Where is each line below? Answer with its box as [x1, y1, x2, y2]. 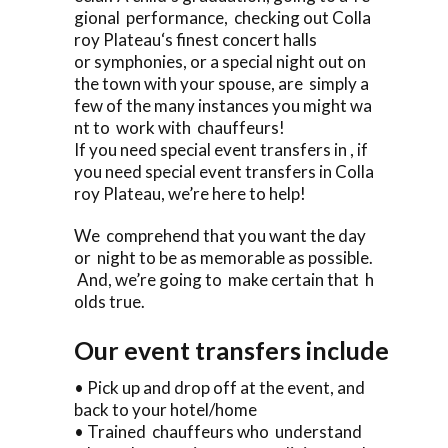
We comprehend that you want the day [74, 224, 369, 246]
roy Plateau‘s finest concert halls [74, 28, 317, 50]
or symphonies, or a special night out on [74, 50, 369, 72]
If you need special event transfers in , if [74, 138, 371, 160]
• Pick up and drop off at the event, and [74, 376, 368, 398]
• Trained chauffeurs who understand [74, 420, 365, 442]
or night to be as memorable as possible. [74, 246, 373, 268]
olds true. [74, 290, 145, 312]
